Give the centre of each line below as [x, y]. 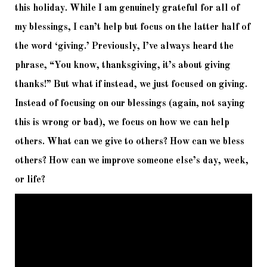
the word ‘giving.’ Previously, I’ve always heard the [124, 47]
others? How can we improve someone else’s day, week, [132, 161]
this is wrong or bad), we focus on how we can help [122, 123]
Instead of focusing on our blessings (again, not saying [130, 104]
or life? [31, 180]
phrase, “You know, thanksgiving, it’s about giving [123, 66]
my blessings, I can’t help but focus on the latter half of [133, 28]
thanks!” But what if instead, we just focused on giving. [131, 85]
